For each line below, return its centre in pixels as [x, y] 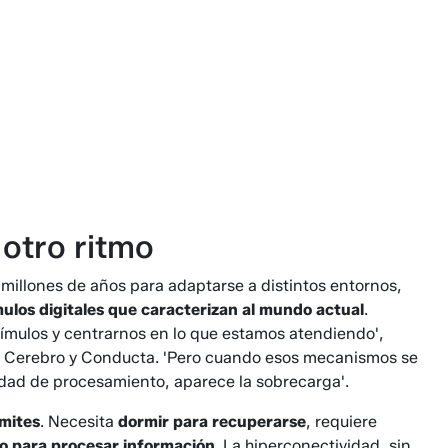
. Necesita [79, 422]
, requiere [341, 422]
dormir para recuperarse [212, 422]
